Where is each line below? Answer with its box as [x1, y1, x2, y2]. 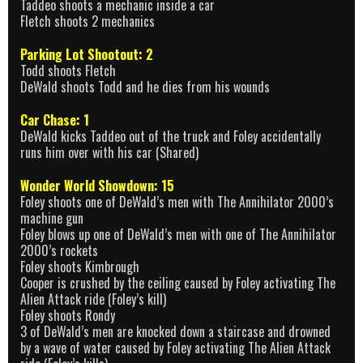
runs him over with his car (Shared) [20, 142, 199, 162]
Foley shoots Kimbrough [20, 256, 139, 276]
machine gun [20, 207, 83, 228]
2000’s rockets [20, 240, 98, 260]
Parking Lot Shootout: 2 [20, 45, 153, 65]
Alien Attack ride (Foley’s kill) [20, 288, 166, 309]
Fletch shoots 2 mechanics [20, 11, 155, 32]
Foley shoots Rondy [20, 305, 115, 325]
